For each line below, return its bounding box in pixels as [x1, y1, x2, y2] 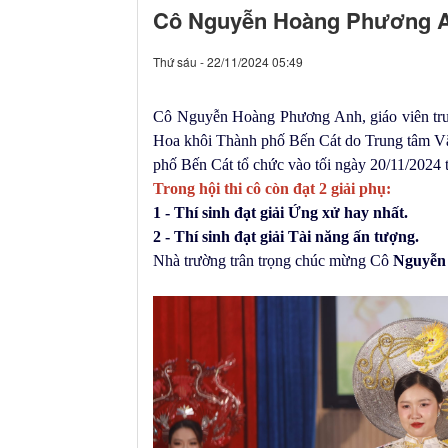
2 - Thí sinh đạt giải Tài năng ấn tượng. [153, 227, 419, 245]
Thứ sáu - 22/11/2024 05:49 [153, 52, 303, 70]
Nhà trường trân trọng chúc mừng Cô [153, 251, 393, 269]
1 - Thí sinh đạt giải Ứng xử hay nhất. [153, 203, 412, 221]
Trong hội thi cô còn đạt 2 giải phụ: [153, 179, 391, 197]
